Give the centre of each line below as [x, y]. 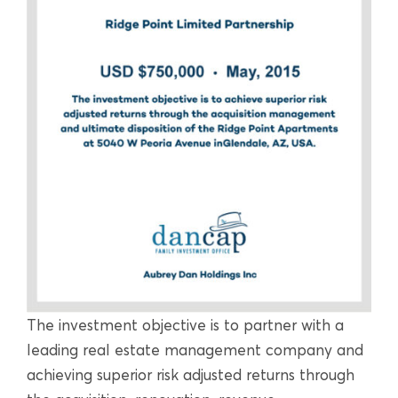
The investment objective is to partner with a [185, 325]
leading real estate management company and [195, 350]
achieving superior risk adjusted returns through [191, 375]
